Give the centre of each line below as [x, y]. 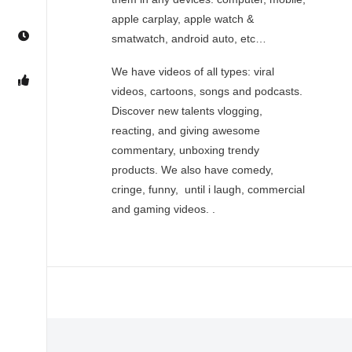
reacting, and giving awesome [186, 130]
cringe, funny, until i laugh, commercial [208, 189]
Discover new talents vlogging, [187, 110]
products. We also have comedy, [192, 169]
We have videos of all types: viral [193, 71]
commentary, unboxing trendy [185, 150]
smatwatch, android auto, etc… [189, 38]
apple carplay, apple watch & [183, 18]
